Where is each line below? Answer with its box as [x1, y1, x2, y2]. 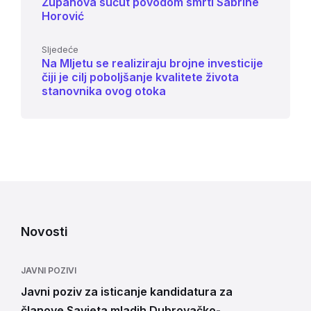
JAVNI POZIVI [21, 265, 76, 276]
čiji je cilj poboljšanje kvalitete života [42, 70, 239, 84]
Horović [42, 9, 84, 23]
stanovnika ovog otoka [42, 84, 166, 98]
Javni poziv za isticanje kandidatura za [21, 285, 233, 299]
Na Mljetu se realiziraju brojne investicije [42, 56, 263, 70]
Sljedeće [42, 44, 78, 55]
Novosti [21, 224, 68, 239]
